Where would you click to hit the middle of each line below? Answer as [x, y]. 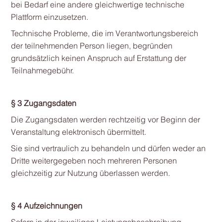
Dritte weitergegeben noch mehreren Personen [94, 161]
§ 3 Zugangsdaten [43, 103]
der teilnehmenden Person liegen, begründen [91, 46]
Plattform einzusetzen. [49, 17]
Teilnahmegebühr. [42, 70]
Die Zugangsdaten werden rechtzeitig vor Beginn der [105, 119]
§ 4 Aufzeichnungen [46, 206]
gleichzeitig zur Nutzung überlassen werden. [90, 173]
